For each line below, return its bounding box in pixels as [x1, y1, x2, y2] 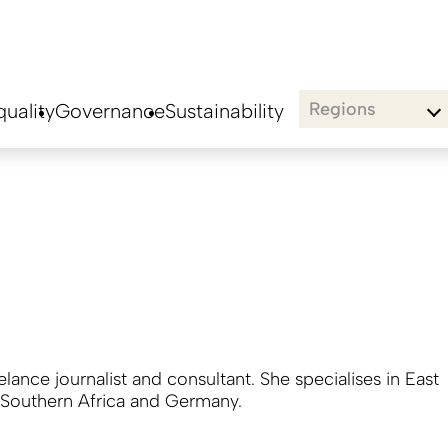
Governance [55, 99, 165, 123]
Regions [309, 98, 376, 120]
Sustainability [165, 99, 284, 123]
